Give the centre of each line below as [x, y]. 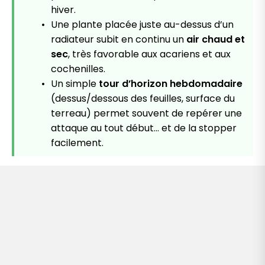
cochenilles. [78, 69]
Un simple [75, 84]
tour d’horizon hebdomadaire [171, 84]
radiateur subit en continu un [119, 40]
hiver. [63, 10]
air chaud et [216, 40]
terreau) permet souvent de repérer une [146, 114]
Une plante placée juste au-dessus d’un [142, 25]
